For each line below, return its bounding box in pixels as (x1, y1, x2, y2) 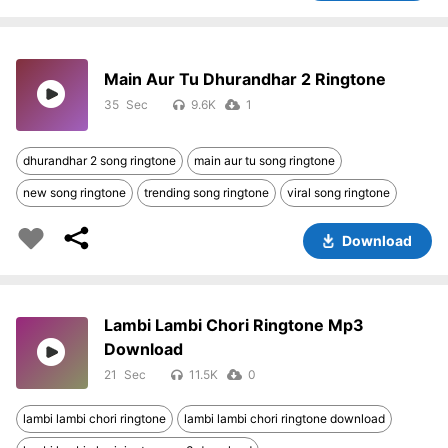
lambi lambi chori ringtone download (184, 411, 385, 427)
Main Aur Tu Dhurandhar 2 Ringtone (104, 69, 386, 90)
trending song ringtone (144, 185, 269, 201)
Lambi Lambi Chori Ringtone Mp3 (104, 315, 364, 336)
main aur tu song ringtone (194, 153, 335, 169)
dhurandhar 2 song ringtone (23, 153, 176, 169)
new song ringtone (23, 185, 126, 201)
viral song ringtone (287, 185, 390, 201)
